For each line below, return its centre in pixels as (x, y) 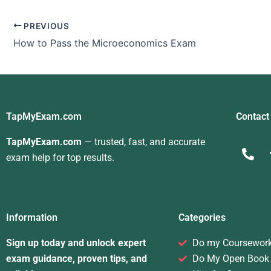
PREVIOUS (45, 26)
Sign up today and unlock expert (76, 243)
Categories (202, 218)
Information (32, 218)
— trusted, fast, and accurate (143, 142)
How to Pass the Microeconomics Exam (105, 43)
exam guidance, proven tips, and (77, 259)
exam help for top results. (60, 158)
